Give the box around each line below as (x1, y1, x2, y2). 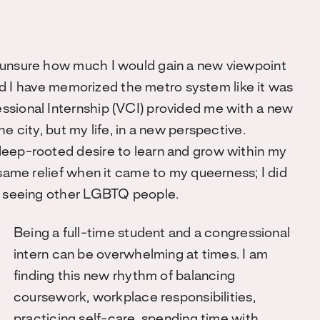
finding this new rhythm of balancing (14, 270, 236, 283)
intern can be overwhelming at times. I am (14, 249, 269, 261)
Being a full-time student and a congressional (14, 227, 291, 240)
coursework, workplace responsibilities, (14, 291, 256, 304)
